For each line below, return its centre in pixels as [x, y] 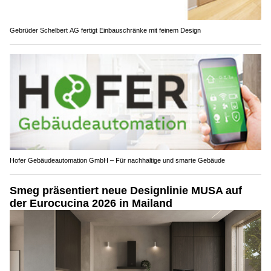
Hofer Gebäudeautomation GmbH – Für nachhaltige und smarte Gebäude [117, 160]
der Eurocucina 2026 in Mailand [91, 203]
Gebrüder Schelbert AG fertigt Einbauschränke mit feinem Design [105, 30]
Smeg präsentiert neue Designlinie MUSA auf [126, 190]
